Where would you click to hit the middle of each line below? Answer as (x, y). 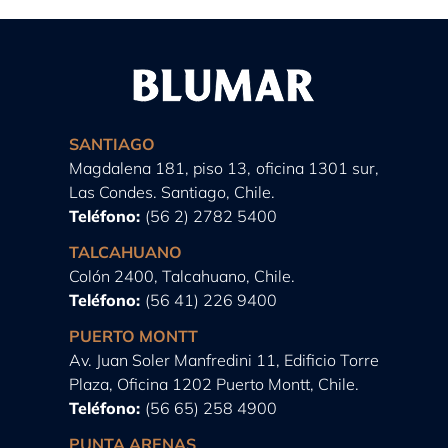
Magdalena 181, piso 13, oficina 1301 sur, (224, 167)
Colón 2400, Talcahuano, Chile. (181, 275)
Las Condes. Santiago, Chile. (171, 191)
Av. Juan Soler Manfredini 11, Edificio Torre (224, 359)
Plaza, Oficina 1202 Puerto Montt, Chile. (213, 383)
